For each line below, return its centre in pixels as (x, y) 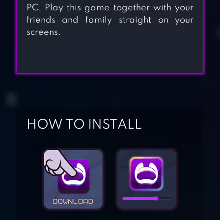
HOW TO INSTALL (84, 125)
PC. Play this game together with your (110, 8)
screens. (43, 33)
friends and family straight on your (110, 20)
